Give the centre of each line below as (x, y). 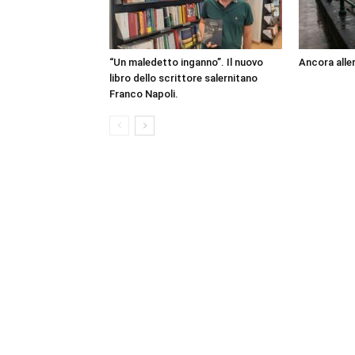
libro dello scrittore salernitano (183, 78)
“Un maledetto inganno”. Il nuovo (186, 62)
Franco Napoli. (144, 94)
